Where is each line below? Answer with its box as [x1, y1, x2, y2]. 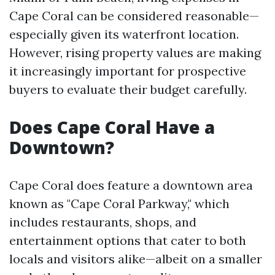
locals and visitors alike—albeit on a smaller [9, 251, 262, 266]
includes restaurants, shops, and [9, 214, 196, 230]
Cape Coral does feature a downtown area [9, 177, 253, 193]
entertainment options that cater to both [9, 233, 246, 248]
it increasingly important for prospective [9, 63, 246, 79]
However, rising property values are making [9, 45, 261, 60]
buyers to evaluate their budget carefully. [9, 82, 247, 97]
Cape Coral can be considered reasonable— [9, 8, 259, 23]
